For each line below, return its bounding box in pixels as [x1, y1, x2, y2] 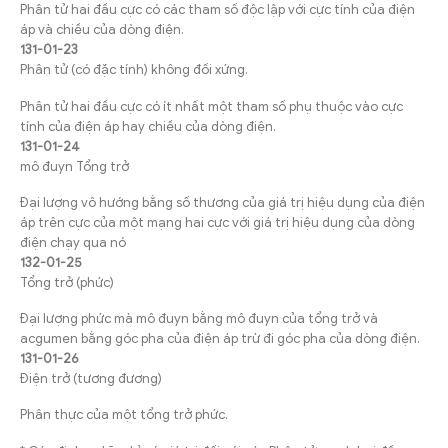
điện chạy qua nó [20, 233, 126, 251]
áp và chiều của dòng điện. [20, 21, 184, 39]
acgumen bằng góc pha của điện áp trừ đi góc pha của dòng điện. [20, 330, 420, 348]
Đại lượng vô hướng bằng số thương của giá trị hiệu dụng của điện [20, 193, 425, 211]
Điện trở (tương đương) [20, 370, 162, 388]
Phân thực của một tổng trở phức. [20, 406, 228, 424]
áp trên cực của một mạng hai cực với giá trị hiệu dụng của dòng [20, 213, 415, 231]
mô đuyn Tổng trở [20, 157, 129, 175]
